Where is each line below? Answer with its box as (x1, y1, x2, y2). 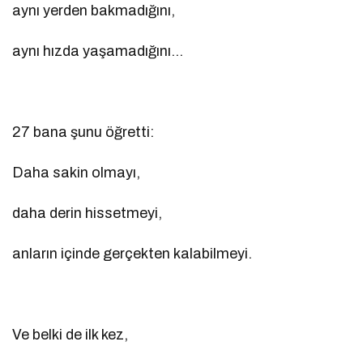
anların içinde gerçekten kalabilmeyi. (12, 246, 253, 263)
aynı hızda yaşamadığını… (12, 43, 184, 60)
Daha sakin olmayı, (12, 164, 141, 181)
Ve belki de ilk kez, (12, 327, 129, 344)
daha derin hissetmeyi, (12, 205, 163, 222)
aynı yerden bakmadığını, (12, 2, 176, 19)
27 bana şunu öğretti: (12, 124, 155, 141)
